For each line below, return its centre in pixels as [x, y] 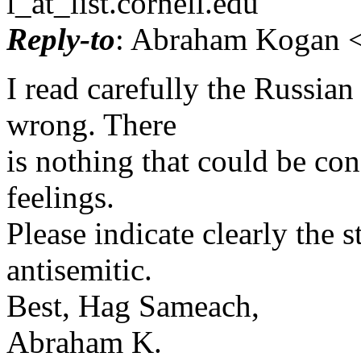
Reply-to [61, 39]
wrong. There [91, 124]
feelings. [60, 197]
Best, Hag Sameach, [133, 305]
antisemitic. [79, 269]
